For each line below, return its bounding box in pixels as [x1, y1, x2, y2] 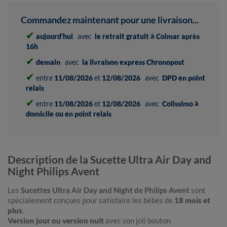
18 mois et [174, 196, 210, 205]
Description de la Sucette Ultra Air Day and [8, 153, 211, 166]
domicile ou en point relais [26, 109, 111, 119]
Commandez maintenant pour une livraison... [27, 14, 199, 26]
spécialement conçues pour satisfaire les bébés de [8, 196, 174, 205]
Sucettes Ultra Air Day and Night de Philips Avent [21, 185, 190, 195]
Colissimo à [162, 99, 199, 108]
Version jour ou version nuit [8, 216, 104, 225]
